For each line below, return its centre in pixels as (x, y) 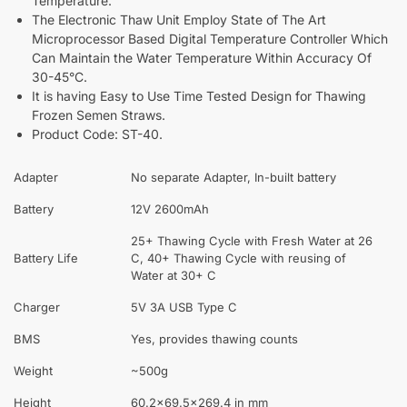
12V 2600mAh (170, 208)
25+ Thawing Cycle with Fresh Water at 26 (252, 240)
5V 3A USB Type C (184, 307)
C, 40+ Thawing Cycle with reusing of (238, 258)
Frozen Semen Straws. (99, 114)
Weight (33, 370)
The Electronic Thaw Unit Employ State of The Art (179, 19)
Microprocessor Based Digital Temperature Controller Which (210, 38)
